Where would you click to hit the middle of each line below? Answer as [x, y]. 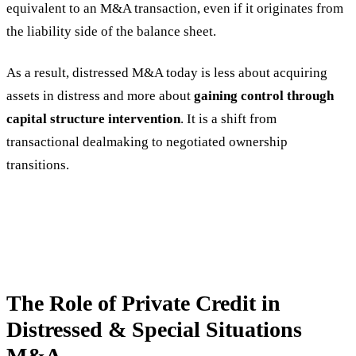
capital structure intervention [93, 118]
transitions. [38, 164]
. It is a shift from [228, 118]
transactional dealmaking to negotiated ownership [147, 141]
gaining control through [264, 95]
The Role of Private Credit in [143, 304]
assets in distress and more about [100, 95]
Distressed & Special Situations [154, 330]
